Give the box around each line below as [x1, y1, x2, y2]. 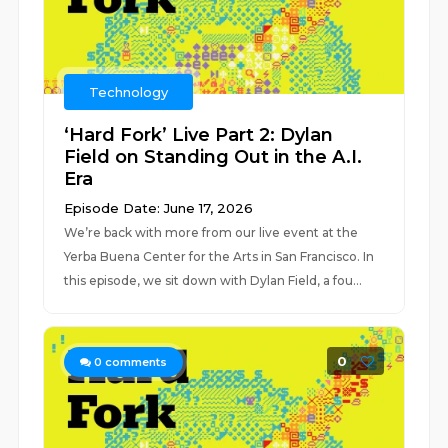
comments [102, 355, 168, 369]
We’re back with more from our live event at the [64, 225, 359, 240]
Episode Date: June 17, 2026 [64, 200, 254, 216]
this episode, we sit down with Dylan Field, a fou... [64, 273, 363, 288]
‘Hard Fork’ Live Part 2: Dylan [64, 124, 334, 146]
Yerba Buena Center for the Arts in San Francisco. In [64, 249, 375, 264]
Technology [89, 84, 169, 100]
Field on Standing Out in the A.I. [64, 146, 363, 168]
